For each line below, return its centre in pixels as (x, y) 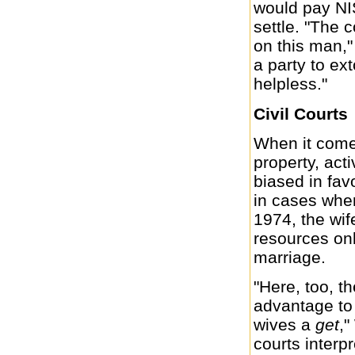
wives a (284, 325)
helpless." (290, 84)
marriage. (290, 258)
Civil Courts (301, 113)
